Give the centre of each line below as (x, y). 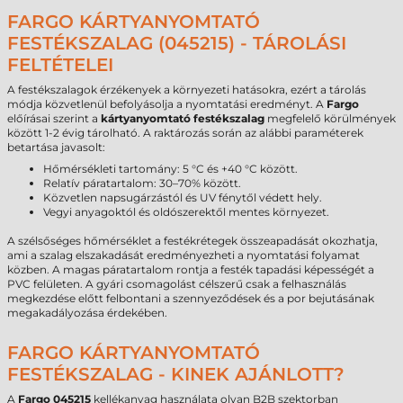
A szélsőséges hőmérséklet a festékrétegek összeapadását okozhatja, (193, 241)
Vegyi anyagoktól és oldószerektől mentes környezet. (186, 212)
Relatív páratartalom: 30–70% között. (142, 183)
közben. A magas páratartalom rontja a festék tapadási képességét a (191, 269)
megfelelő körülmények (330, 118)
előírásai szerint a (54, 118)
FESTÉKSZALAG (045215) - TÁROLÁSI (177, 43)
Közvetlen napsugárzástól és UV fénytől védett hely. (183, 197)
